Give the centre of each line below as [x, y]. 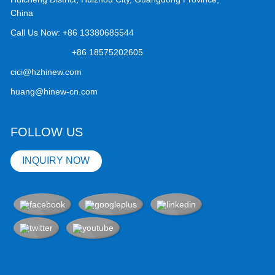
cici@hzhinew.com [46, 72]
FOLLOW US [47, 132]
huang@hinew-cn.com [54, 91]
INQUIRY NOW [56, 161]
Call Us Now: [37, 32]
